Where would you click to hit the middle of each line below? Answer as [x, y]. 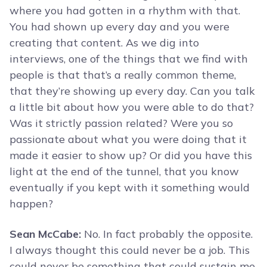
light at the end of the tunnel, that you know [124, 172]
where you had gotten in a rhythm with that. [125, 11]
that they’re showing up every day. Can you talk [132, 91]
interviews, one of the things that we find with [129, 59]
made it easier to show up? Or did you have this [131, 156]
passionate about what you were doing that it [128, 139]
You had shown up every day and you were [119, 27]
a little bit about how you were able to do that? [132, 107]
